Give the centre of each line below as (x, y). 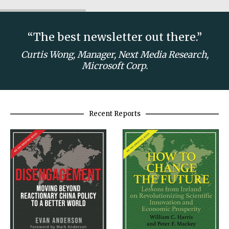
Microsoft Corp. (114, 66)
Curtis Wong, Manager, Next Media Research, (114, 54)
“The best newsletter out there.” (114, 37)
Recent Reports (114, 113)
